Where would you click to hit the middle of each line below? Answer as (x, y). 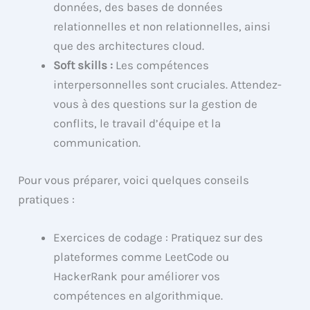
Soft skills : (83, 65)
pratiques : (47, 199)
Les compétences (161, 65)
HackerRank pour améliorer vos (137, 276)
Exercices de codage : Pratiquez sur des (158, 238)
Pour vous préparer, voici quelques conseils (134, 180)
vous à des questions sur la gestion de (156, 104)
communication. (97, 143)
